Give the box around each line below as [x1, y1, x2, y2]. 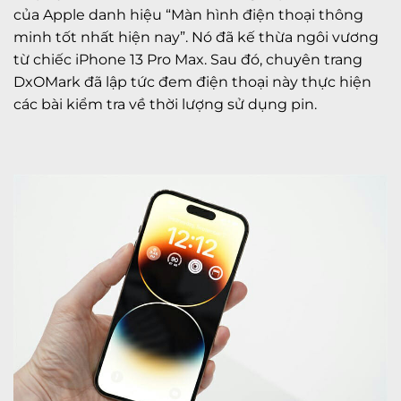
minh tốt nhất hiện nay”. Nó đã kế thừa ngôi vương [13, 28, 379, 46]
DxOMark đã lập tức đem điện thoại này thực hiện [13, 73, 371, 90]
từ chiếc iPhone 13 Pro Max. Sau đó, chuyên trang [13, 50, 363, 68]
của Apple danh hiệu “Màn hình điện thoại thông [13, 5, 363, 23]
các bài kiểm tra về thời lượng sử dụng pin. [13, 95, 317, 113]
